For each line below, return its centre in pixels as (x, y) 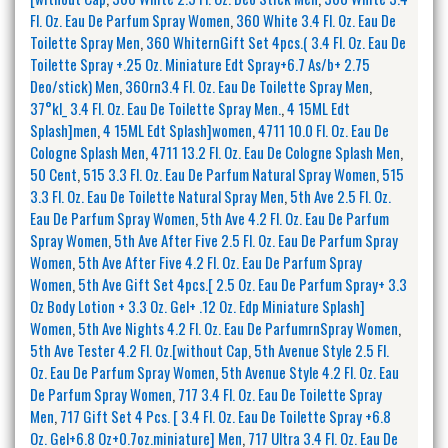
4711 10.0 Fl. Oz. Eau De (323, 129)
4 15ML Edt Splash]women (177, 129)
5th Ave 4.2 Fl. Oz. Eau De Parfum (295, 217)
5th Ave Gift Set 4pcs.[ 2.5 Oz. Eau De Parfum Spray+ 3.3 (242, 283)
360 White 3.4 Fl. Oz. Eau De (316, 19)
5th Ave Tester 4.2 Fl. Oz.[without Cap (139, 349)
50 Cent (53, 173)
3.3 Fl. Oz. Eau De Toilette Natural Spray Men (157, 195)
